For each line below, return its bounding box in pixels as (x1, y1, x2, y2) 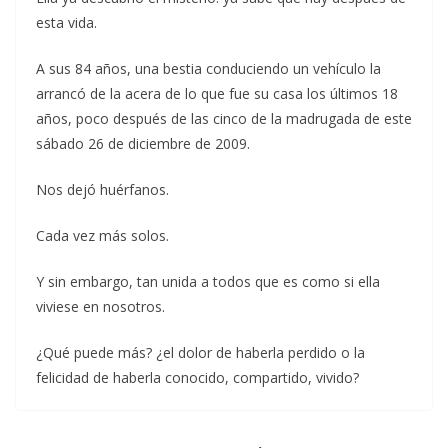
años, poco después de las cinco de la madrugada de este (36, 109, 412, 128)
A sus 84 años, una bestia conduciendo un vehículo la (36, 59, 381, 78)
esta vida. (36, 13, 97, 32)
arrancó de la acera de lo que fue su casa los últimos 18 (36, 84, 398, 103)
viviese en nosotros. (36, 297, 165, 316)
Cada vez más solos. (36, 226, 169, 245)
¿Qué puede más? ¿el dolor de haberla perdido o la (36, 343, 365, 362)
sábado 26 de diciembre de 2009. (36, 134, 250, 153)
